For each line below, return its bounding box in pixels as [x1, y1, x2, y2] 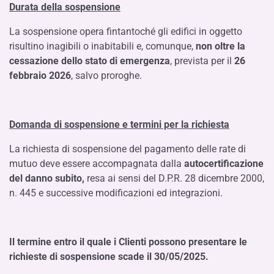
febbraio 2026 [9, 70, 71, 81]
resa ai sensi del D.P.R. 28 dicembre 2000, [84, 172, 264, 184]
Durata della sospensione [9, 1, 120, 13]
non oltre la [196, 40, 245, 52]
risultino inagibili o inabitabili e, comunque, [9, 40, 196, 52]
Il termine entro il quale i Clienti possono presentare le [9, 236, 247, 248]
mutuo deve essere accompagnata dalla [9, 158, 184, 169]
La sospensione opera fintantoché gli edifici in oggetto [9, 26, 242, 37]
